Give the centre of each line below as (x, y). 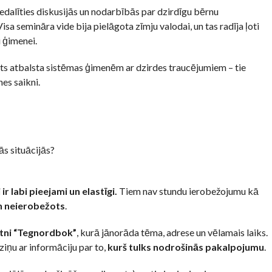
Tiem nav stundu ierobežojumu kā (188, 191)
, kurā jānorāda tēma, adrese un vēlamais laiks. (172, 233)
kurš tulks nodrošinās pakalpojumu (185, 247)
